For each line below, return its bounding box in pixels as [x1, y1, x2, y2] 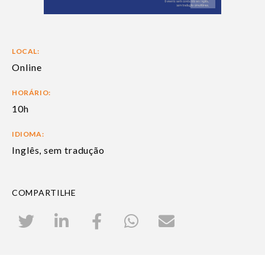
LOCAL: [12, 47, 40, 56]
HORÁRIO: [12, 88, 51, 98]
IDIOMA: [12, 130, 44, 139]
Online [12, 62, 42, 73]
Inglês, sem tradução [12, 144, 105, 156]
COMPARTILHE [12, 188, 76, 198]
